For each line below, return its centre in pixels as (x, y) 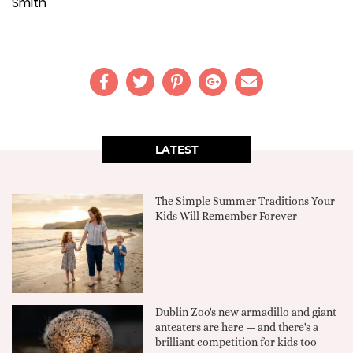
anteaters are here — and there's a (237, 327)
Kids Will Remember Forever (227, 216)
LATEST (176, 150)
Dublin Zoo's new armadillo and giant (246, 312)
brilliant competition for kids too (236, 342)
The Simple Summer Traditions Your (245, 201)
